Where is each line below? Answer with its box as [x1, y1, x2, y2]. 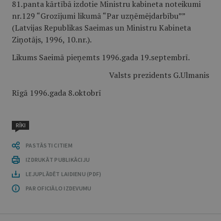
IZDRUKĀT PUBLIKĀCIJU [26, 156, 90, 163]
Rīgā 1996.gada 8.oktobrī [12, 87, 101, 98]
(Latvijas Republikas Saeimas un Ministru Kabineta [12, 22, 191, 33]
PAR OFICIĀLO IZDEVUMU [26, 184, 92, 192]
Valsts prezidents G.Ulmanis [109, 70, 209, 80]
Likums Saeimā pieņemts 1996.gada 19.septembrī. [12, 52, 190, 63]
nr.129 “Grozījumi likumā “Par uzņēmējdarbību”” [12, 10, 185, 21]
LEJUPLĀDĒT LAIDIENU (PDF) [26, 170, 102, 178]
